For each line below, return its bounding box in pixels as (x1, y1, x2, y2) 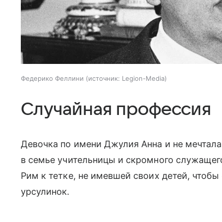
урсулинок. (21, 186, 72, 197)
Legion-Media (122, 74, 165, 82)
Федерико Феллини (21, 74, 84, 82)
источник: (88, 74, 120, 82)
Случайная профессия (21, 99, 211, 119)
